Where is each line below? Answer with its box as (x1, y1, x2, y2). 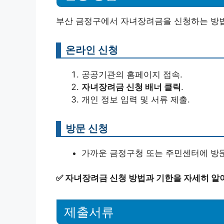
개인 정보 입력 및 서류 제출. (81, 94, 190, 104)
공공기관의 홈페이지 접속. (81, 69, 182, 79)
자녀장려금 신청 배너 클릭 (81, 81, 181, 92)
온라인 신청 (65, 43, 118, 56)
